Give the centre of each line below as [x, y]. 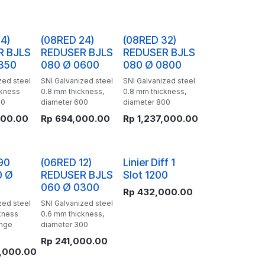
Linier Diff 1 [149, 162]
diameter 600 [64, 102]
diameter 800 [146, 102]
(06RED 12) [66, 162]
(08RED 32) [149, 40]
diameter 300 [64, 224]
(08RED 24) [67, 40]
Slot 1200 [145, 175]
